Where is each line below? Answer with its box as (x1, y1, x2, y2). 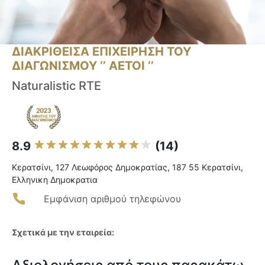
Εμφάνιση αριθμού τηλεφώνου (44, 193, 181, 205)
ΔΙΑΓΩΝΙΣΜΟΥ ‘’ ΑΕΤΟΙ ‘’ (12, 59, 154, 73)
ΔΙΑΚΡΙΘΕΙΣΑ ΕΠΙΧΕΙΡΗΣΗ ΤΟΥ (12, 44, 191, 59)
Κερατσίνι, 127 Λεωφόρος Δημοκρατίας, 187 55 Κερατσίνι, (12, 162, 243, 173)
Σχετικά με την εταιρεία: (12, 227, 114, 238)
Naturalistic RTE (12, 79, 101, 93)
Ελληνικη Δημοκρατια (12, 174, 98, 185)
